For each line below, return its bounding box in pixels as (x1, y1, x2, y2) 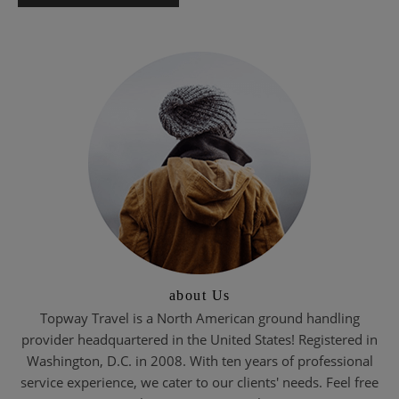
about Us (168, 288, 231, 304)
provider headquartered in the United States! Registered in (21, 330, 378, 349)
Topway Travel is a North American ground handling (39, 309, 360, 328)
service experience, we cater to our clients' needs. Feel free (20, 373, 379, 392)
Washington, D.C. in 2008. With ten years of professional (26, 352, 373, 370)
